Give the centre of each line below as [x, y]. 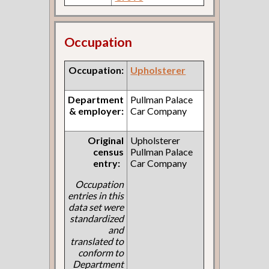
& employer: [97, 110]
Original [106, 140]
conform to [101, 252]
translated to [97, 241]
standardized [97, 218]
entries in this [96, 195]
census [109, 151]
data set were [96, 207]
